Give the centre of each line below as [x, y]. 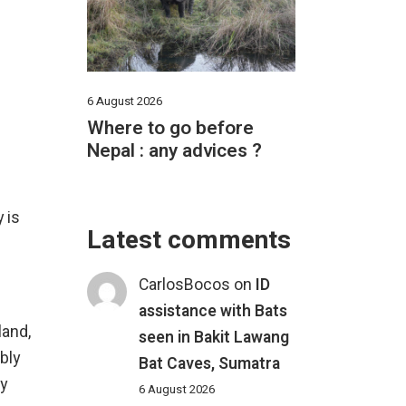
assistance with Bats [213, 311]
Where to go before [170, 129]
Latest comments [189, 240]
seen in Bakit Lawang [214, 337]
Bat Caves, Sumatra [210, 363]
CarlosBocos [185, 285]
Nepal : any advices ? [174, 151]
